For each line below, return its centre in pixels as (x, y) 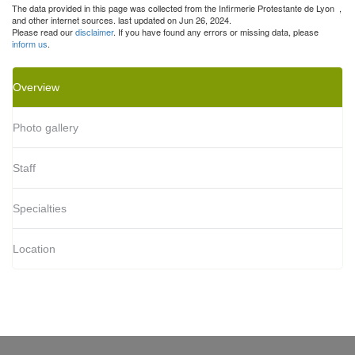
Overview (36, 88)
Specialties (40, 209)
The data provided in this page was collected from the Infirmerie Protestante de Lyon (176, 8)
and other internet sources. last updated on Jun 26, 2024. (122, 20)
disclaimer (94, 32)
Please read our (44, 32)
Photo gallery (46, 128)
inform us (30, 44)
